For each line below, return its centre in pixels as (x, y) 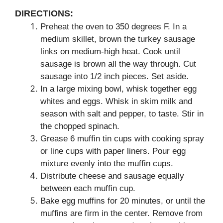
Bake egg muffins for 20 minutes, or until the (123, 201)
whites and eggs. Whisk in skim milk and (116, 101)
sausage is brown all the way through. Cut (118, 64)
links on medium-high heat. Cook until (110, 52)
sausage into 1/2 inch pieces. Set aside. (114, 76)
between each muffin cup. (88, 188)
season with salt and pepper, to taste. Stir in (122, 114)
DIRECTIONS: (44, 13)
